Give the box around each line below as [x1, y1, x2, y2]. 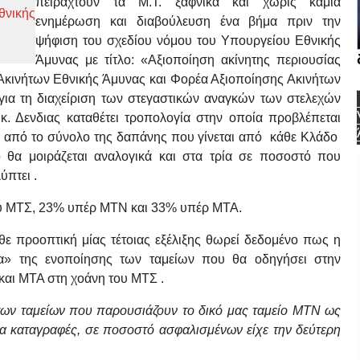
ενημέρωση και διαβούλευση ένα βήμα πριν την [35, 14, 341, 29]
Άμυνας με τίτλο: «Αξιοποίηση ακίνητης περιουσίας [35, 53, 341, 67]
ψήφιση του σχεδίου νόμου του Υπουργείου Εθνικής [35, 34, 341, 48]
